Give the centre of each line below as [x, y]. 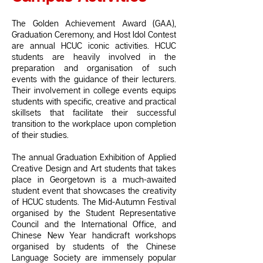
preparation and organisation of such [94, 69]
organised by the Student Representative [94, 214]
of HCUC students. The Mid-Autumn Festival [94, 203]
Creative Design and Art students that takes [94, 169]
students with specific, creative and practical [94, 102]
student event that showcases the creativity [94, 191]
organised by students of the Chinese [94, 247]
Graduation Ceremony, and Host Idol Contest [94, 35]
